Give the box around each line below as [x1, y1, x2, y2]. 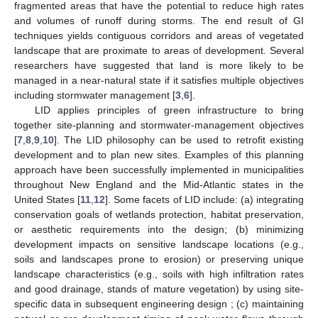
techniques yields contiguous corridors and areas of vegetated [14, 29, 304, 41]
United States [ [14, 193, 81, 205]
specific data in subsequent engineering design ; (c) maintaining [14, 297, 304, 309]
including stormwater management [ [14, 89, 175, 101]
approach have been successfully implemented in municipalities [14, 163, 304, 175]
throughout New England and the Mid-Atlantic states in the [14, 178, 304, 190]
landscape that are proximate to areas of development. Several [14, 44, 304, 56]
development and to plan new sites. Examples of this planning [14, 148, 304, 160]
